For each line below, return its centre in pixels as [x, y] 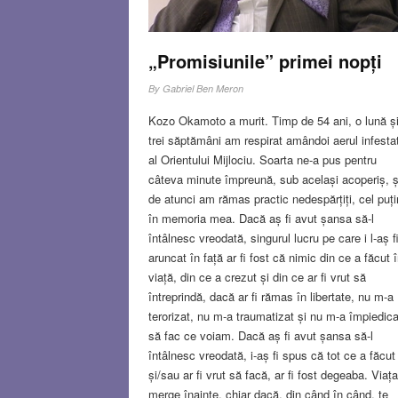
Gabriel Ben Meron [203, 88]
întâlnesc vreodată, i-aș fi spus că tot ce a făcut [271, 354]
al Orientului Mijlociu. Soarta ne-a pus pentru [262, 159]
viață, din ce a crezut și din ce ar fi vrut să [257, 276]
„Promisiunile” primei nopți [265, 60]
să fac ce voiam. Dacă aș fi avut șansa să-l [260, 335]
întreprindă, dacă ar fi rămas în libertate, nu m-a [271, 296]
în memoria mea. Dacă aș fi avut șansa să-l [261, 218]
